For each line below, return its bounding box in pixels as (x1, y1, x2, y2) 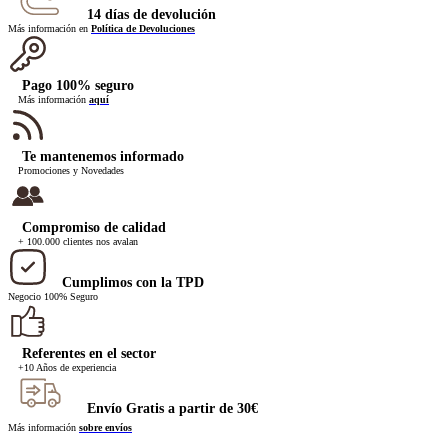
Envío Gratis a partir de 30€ (87, 401, 258, 417)
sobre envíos (79, 422, 132, 434)
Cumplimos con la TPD (58, 275, 204, 291)
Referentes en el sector (22, 346, 156, 362)
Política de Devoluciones (91, 23, 195, 35)
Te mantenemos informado (22, 149, 184, 165)
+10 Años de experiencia (18, 362, 116, 374)
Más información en (8, 23, 91, 35)
